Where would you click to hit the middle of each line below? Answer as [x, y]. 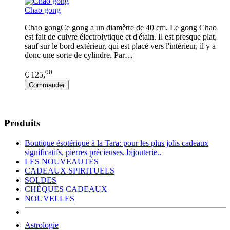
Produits [22, 123]
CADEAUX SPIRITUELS [70, 170]
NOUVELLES [50, 198]
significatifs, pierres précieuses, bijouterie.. [93, 152]
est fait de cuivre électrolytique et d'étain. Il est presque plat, [121, 36]
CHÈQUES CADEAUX [66, 189]
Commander [47, 85]
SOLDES [41, 180]
